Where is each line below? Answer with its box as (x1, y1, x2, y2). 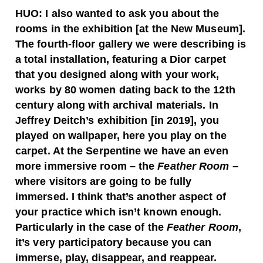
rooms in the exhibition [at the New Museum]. (15, 23, 245, 35)
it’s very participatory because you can (15, 237, 212, 249)
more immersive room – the (15, 160, 158, 173)
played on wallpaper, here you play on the (15, 130, 227, 142)
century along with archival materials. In (15, 99, 218, 112)
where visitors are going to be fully (15, 176, 192, 188)
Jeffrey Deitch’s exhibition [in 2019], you (15, 114, 219, 127)
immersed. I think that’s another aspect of (15, 191, 226, 203)
